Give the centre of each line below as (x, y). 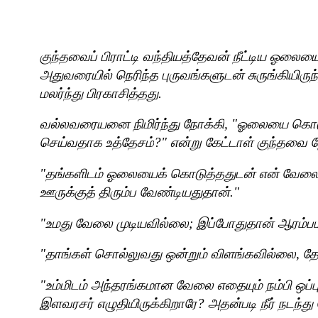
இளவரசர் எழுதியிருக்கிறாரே (119, 303)
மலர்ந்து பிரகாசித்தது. (101, 93)
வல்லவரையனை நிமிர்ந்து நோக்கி (132, 124)
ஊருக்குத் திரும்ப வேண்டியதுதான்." (139, 192)
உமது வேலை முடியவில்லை (117, 223)
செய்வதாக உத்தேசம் (97, 143)
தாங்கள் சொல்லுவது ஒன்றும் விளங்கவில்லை (171, 254)
